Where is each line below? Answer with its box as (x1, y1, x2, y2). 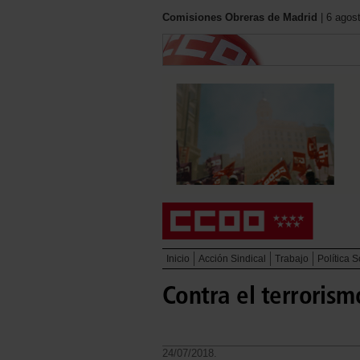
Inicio (166, 253, 190, 264)
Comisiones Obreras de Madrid (162, 11, 317, 23)
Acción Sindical (198, 253, 266, 264)
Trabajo (275, 253, 309, 264)
